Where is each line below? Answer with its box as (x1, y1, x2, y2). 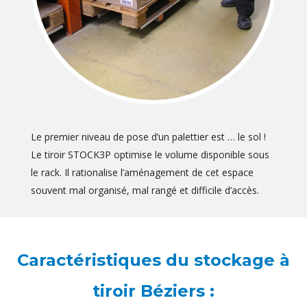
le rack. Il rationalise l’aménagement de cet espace (30, 166, 254, 180)
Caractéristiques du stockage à (17, 250, 290, 271)
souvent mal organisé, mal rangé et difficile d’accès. (30, 184, 259, 197)
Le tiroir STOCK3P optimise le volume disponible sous (30, 148, 269, 162)
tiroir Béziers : (93, 281, 214, 302)
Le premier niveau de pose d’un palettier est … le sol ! (30, 130, 266, 144)
